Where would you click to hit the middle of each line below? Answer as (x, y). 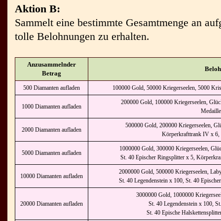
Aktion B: (37, 9)
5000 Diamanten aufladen (52, 153)
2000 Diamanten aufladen (52, 130)
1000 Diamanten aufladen (52, 107)
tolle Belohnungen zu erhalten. (82, 36)
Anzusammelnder (52, 64)
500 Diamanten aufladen (52, 88)
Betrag (52, 73)
